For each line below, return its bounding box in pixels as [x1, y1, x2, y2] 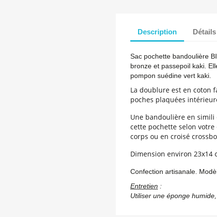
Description [138, 27, 177, 36]
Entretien [130, 182, 158, 190]
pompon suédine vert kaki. [130, 72, 211, 79]
